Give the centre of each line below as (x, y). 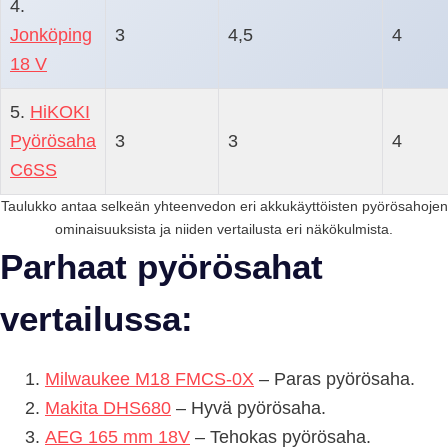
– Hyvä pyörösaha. (248, 408)
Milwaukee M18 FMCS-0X (149, 379)
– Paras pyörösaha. (334, 379)
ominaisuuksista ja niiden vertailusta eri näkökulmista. (224, 228)
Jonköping (51, 34)
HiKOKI (60, 111)
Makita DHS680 (108, 408)
